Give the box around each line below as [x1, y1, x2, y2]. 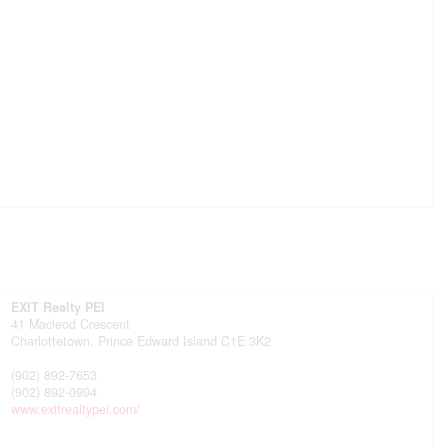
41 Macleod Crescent [11, 314, 131, 333]
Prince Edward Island [98, 331, 218, 350]
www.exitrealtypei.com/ [11, 399, 141, 418]
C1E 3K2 [221, 331, 272, 350]
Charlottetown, [11, 331, 99, 350]
